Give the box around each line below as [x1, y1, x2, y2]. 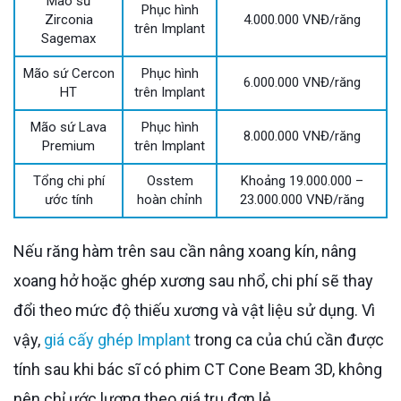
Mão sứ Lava [30, 118, 107, 135]
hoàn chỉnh [137, 191, 202, 208]
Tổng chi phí [32, 172, 105, 189]
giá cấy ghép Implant [44, 329, 191, 349]
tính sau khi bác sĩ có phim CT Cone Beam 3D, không [13, 359, 382, 379]
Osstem [146, 172, 193, 189]
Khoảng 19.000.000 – [240, 172, 363, 189]
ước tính [44, 191, 93, 208]
